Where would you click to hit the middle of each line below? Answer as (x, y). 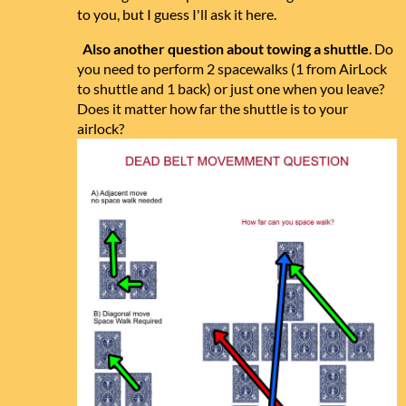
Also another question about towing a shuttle (226, 49)
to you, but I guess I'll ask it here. (177, 14)
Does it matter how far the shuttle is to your (213, 109)
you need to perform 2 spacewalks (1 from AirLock (232, 69)
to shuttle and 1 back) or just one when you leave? (231, 89)
